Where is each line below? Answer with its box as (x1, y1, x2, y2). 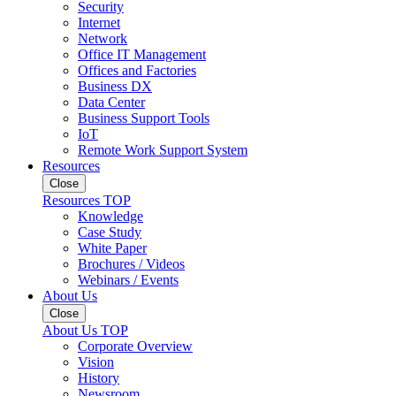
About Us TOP (42, 323, 128, 338)
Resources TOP (42, 193, 131, 208)
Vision (78, 354, 114, 369)
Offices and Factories (78, 63, 196, 78)
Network (78, 31, 127, 46)
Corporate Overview (78, 339, 193, 354)
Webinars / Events (78, 272, 179, 287)
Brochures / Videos (78, 256, 185, 271)
